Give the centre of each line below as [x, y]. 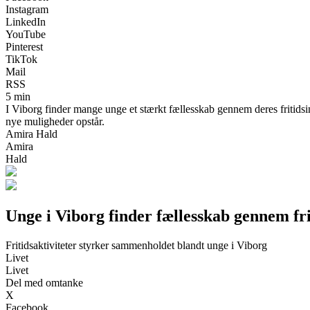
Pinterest [24, 46]
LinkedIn [26, 21]
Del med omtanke [44, 282]
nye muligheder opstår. [55, 121]
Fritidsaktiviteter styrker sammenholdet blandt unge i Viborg [136, 245]
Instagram [27, 9]
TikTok [21, 59]
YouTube [26, 34]
